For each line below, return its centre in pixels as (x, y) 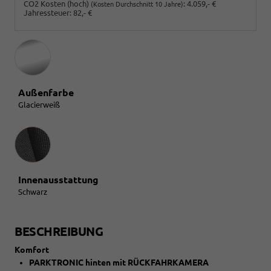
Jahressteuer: (47, 12)
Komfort (32, 250)
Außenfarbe (46, 92)
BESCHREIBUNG (59, 231)
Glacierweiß (39, 104)
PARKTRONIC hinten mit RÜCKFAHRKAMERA (119, 262)
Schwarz (33, 191)
